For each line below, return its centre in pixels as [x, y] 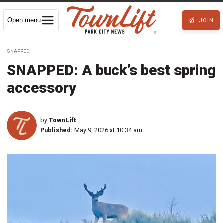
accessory [42, 87]
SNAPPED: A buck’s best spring [111, 70]
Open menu [24, 20]
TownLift [62, 120]
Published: [56, 130]
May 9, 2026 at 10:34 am [108, 130]
